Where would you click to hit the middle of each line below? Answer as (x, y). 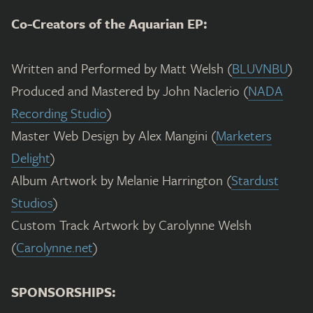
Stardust (255, 180)
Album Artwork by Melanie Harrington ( (121, 180)
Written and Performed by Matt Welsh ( (122, 68)
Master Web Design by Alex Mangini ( (114, 135)
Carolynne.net (54, 247)
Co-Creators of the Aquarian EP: (109, 23)
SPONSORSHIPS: (64, 291)
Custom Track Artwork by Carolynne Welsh (131, 224)
